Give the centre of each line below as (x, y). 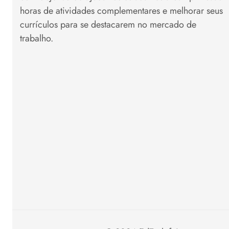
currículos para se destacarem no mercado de (108, 24)
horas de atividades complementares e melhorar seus (121, 10)
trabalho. (37, 38)
